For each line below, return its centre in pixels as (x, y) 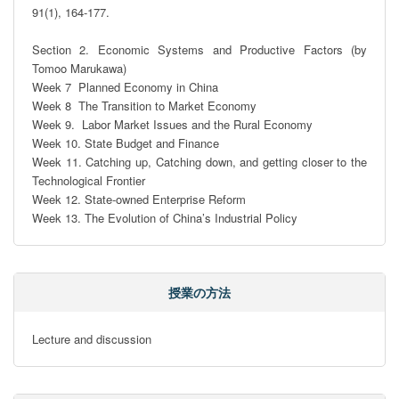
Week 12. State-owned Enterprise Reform (139, 199)
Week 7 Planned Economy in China (125, 87)
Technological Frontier (89, 180)
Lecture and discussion (92, 339)
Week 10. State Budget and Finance (126, 143)
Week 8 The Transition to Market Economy (144, 106)
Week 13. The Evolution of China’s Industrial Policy (165, 218)
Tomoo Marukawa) (79, 68)
